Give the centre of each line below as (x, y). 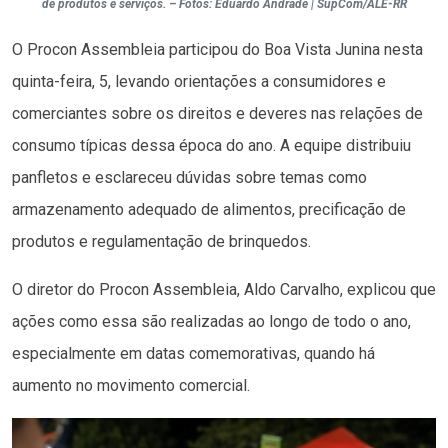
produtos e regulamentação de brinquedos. (161, 241)
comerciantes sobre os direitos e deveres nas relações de (217, 113)
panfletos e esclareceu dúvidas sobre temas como (189, 177)
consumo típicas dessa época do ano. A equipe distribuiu (211, 145)
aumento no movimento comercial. (131, 385)
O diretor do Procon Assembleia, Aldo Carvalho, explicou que (224, 289)
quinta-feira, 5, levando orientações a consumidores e (199, 81)
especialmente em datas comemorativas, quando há (193, 353)
